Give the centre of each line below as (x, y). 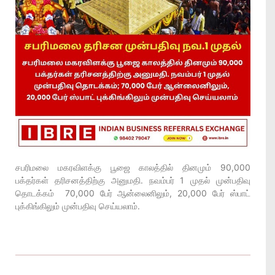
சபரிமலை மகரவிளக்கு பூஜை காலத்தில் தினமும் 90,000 (133, 167)
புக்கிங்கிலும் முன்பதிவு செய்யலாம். (78, 206)
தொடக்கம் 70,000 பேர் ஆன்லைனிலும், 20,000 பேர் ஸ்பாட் (133, 193)
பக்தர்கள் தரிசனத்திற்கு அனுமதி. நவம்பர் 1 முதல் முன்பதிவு (133, 180)
